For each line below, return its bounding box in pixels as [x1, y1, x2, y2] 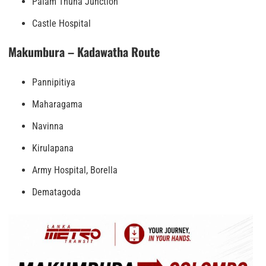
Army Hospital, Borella [32, 164, 118, 176]
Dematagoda [32, 186, 81, 198]
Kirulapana [32, 142, 74, 154]
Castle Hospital [32, 17, 91, 29]
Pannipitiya [32, 76, 75, 88]
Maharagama [32, 98, 83, 110]
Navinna [32, 120, 64, 132]
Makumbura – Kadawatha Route [8, 42, 160, 61]
